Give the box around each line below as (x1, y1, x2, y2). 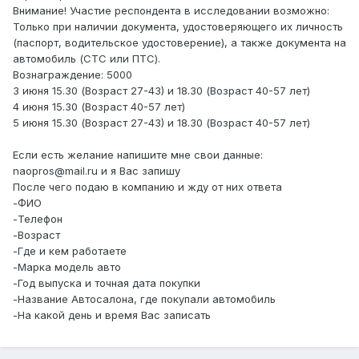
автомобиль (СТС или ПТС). (13, 52, 160, 66)
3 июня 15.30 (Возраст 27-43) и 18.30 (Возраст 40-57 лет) (13, 84, 310, 98)
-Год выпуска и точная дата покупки (13, 276, 200, 290)
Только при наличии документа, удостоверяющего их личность (13, 20, 343, 34)
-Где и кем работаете (13, 244, 127, 258)
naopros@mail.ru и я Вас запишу (13, 164, 180, 178)
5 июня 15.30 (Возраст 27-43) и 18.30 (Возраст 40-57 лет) (13, 116, 310, 130)
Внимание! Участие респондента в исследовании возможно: (13, 4, 329, 18)
